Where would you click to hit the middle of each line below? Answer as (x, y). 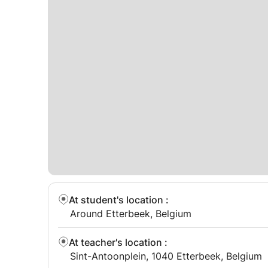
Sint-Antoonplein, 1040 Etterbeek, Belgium (166, 256)
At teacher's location (115, 242)
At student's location (116, 200)
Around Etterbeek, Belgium (131, 214)
